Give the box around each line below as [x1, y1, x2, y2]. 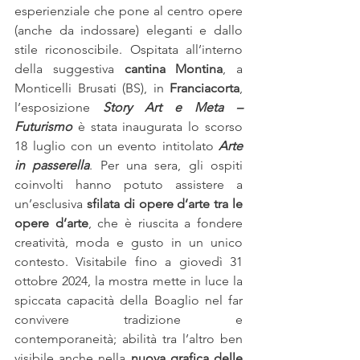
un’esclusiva [14, 195, 87, 211]
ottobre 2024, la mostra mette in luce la [14, 272, 243, 288]
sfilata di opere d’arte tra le [86, 195, 243, 211]
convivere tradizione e [14, 311, 243, 327]
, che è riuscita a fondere [88, 215, 243, 231]
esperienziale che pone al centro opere [14, 2, 243, 18]
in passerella [14, 157, 90, 173]
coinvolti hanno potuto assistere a [14, 176, 243, 192]
